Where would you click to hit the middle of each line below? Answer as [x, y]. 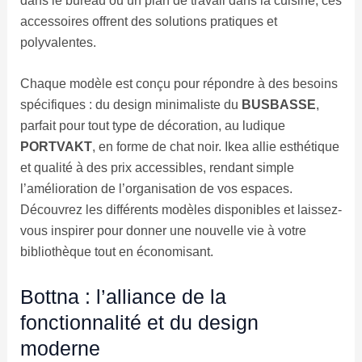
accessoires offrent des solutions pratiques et [148, 21]
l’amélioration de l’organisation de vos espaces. [156, 189]
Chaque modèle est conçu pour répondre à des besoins [179, 84]
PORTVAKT [56, 147]
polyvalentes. [58, 42]
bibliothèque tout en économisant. [116, 252]
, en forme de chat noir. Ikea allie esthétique [215, 147]
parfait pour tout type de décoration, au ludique [152, 126]
